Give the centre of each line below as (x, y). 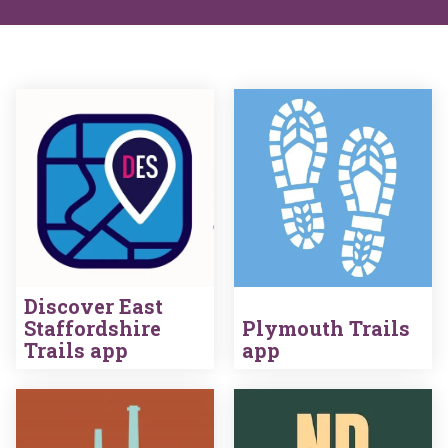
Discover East (93, 306)
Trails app (76, 350)
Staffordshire (92, 328)
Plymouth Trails (326, 328)
